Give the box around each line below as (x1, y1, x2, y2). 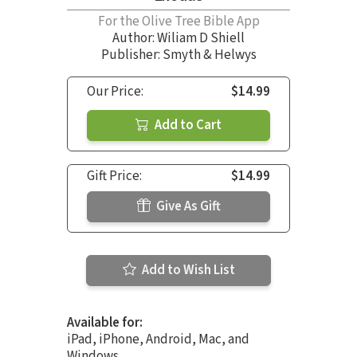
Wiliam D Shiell (157, 28, 245, 48)
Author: (112, 28, 157, 48)
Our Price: (87, 81, 143, 101)
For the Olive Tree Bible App (97, 11, 260, 31)
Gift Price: (87, 166, 142, 186)
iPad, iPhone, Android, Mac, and (67, 329, 249, 349)
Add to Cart (152, 115, 222, 135)
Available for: (67, 312, 143, 332)
